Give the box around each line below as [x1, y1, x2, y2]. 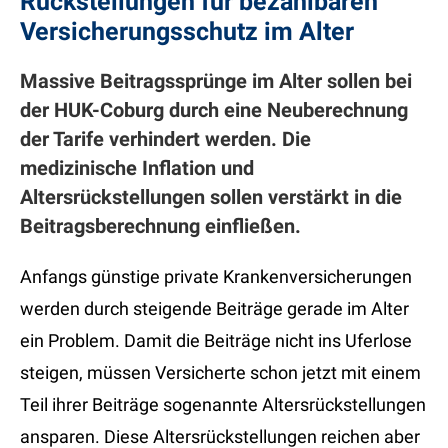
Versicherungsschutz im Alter [20, 17, 354, 47]
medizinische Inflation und [20, 156, 254, 181]
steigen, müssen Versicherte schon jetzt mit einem [20, 362, 421, 384]
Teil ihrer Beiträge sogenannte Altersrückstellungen [20, 394, 426, 416]
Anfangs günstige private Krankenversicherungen [20, 266, 412, 288]
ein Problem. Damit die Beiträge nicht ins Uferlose [20, 330, 412, 352]
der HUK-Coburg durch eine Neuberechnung [20, 98, 408, 123]
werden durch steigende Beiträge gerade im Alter [20, 298, 409, 320]
